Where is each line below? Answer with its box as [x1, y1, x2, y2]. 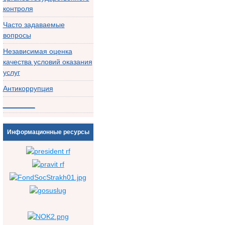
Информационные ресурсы [7, 129, 89, 136]
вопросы [3, 31, 31, 39]
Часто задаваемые [3, 21, 65, 29]
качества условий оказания [3, 58, 92, 66]
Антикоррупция [3, 84, 53, 92]
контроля [3, 5, 33, 13]
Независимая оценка [3, 47, 72, 55]
